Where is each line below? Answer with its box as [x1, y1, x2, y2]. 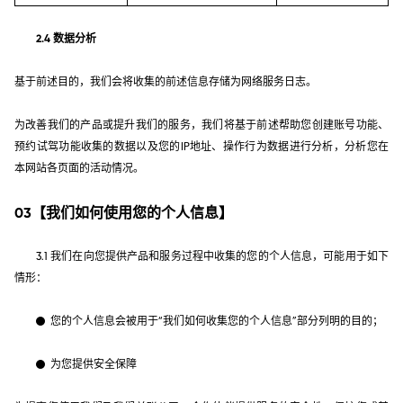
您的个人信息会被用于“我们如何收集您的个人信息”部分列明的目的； [50, 315, 383, 327]
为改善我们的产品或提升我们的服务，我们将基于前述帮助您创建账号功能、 [14, 119, 389, 130]
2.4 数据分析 [36, 32, 96, 44]
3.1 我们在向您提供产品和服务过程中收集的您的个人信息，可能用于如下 [36, 250, 389, 262]
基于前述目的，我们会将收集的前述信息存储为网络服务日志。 [14, 76, 317, 87]
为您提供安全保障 [50, 358, 137, 370]
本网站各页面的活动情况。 [14, 162, 144, 174]
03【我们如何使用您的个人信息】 [14, 204, 233, 219]
